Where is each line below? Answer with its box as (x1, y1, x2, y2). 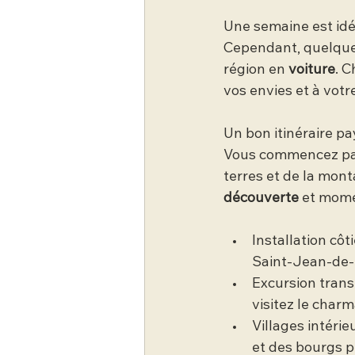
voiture (288, 63, 335, 78)
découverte (223, 191, 299, 206)
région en (223, 63, 288, 78)
